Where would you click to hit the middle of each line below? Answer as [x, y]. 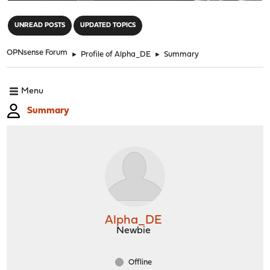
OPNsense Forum [37, 52]
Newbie [133, 231]
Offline [139, 262]
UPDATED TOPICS [108, 25]
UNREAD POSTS [40, 25]
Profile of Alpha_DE [116, 54]
